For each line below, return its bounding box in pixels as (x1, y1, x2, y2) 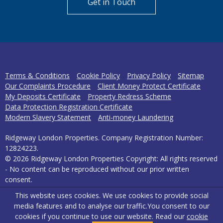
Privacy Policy (127, 71, 171, 81)
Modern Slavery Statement (5, 112, 91, 122)
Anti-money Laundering (98, 112, 173, 122)
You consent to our (147, 201, 210, 211)
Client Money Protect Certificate (98, 81, 201, 91)
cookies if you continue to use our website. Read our (15, 212, 187, 221)
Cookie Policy (77, 71, 120, 81)
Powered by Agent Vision (5, 199, 85, 209)
